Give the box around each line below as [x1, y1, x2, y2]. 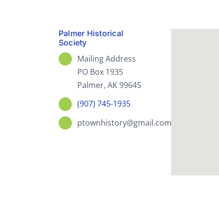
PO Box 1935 [77, 66, 124, 78]
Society [58, 38, 87, 48]
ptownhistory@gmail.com [77, 117, 172, 128]
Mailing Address [77, 53, 136, 65]
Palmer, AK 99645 [77, 80, 142, 91]
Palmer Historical [58, 28, 124, 39]
